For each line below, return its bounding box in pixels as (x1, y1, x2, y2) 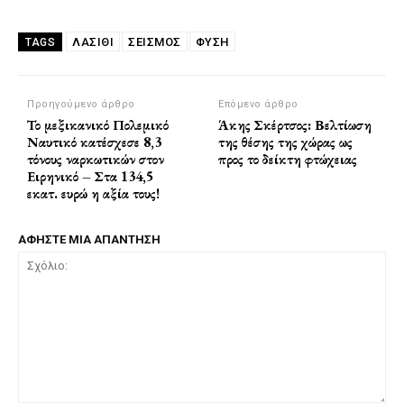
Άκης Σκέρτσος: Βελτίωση (218, 115, 372, 135)
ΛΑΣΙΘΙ (72, 35, 114, 50)
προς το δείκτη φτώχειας (218, 150, 358, 170)
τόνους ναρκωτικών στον (27, 150, 164, 170)
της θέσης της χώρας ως (218, 133, 353, 152)
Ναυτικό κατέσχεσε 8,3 (27, 133, 161, 152)
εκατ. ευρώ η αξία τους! (27, 184, 160, 204)
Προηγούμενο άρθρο (27, 98, 135, 111)
